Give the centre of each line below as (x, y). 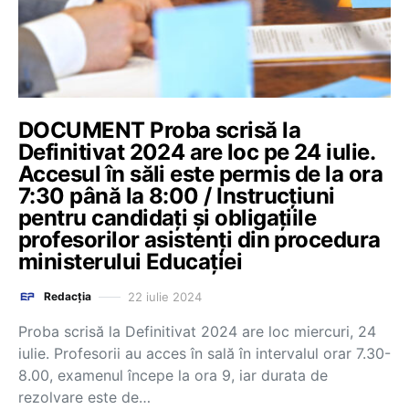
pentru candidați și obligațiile (168, 218)
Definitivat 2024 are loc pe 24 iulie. (197, 152)
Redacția (68, 296)
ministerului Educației (133, 262)
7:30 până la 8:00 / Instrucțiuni (177, 196)
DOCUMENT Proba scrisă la (160, 130)
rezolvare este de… (84, 397)
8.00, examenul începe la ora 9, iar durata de (173, 375)
